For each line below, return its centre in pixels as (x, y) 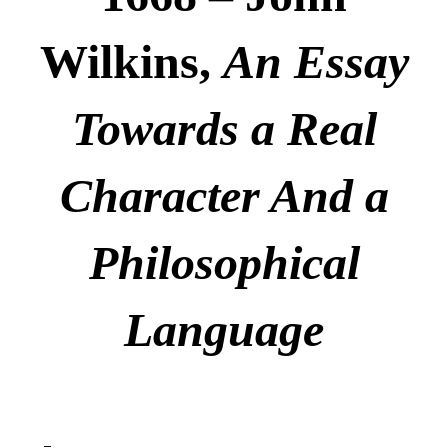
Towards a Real (224, 128)
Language (224, 329)
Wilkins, (131, 61)
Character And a (224, 195)
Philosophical (224, 262)
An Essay (315, 61)
